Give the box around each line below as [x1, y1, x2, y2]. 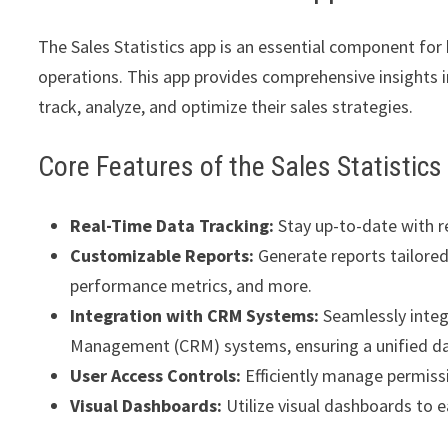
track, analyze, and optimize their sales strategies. [38, 95, 414, 119]
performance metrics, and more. [70, 274, 313, 298]
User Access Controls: [70, 364, 242, 388]
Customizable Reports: [70, 244, 255, 268]
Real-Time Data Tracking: [70, 214, 275, 238]
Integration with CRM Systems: [70, 304, 320, 328]
